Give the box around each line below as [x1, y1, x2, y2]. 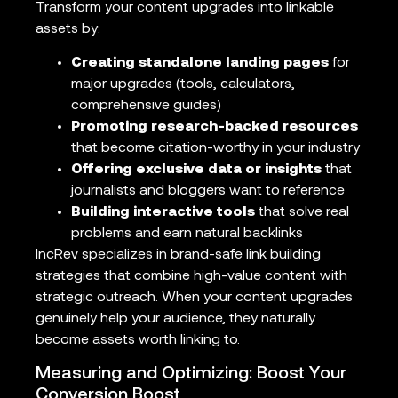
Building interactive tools [71, 205, 255, 220]
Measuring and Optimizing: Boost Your [36, 365, 346, 384]
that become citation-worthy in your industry [71, 141, 360, 156]
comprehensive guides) [71, 99, 221, 114]
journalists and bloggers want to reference [71, 184, 345, 199]
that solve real [255, 205, 349, 220]
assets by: [36, 21, 100, 36]
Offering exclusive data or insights [71, 163, 322, 178]
